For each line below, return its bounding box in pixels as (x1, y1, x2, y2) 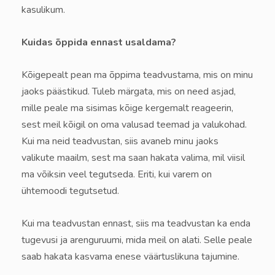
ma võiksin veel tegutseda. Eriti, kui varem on (21, 167, 212, 181)
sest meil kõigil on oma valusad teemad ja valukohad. (21, 117, 247, 131)
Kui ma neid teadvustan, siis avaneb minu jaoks (21, 134, 219, 148)
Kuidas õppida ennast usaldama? (21, 35, 176, 49)
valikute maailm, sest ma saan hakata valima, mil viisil (21, 150, 245, 165)
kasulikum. (21, 2, 65, 17)
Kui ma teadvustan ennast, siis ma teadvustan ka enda (21, 216, 250, 230)
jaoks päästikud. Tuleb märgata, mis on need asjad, (21, 84, 236, 98)
